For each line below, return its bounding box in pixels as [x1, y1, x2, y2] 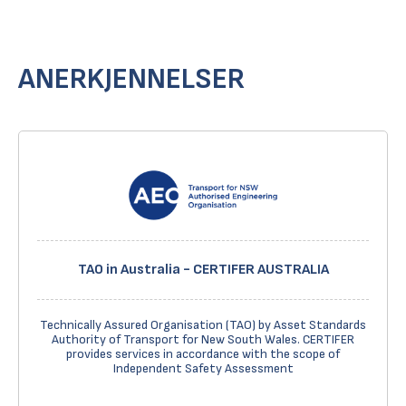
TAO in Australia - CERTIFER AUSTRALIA [77, 261, 329, 278]
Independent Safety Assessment [112, 361, 294, 376]
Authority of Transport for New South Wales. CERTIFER [52, 332, 354, 347]
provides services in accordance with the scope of [66, 346, 340, 362]
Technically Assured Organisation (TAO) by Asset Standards [40, 317, 366, 333]
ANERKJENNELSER [18, 62, 245, 97]
